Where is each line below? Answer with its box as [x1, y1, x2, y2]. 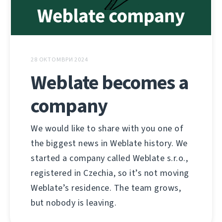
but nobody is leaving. [31, 196, 116, 209]
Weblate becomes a [31, 69, 188, 96]
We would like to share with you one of [31, 122, 183, 134]
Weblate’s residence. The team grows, [31, 181, 181, 194]
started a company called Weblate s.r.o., [31, 152, 188, 164]
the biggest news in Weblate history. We [31, 137, 188, 149]
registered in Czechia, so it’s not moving [31, 166, 189, 179]
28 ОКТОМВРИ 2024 [31, 55, 88, 63]
